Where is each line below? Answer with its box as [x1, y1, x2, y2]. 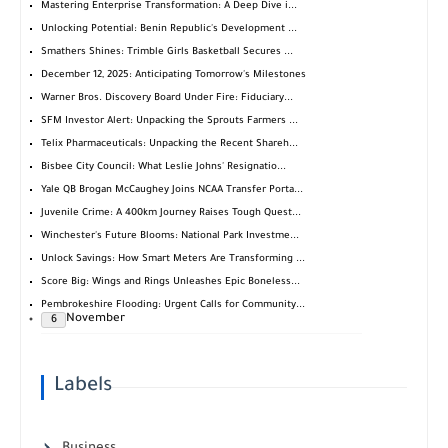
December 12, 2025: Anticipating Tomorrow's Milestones [41, 70, 306, 82]
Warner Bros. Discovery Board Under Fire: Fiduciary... [41, 93, 293, 105]
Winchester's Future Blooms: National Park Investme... [41, 231, 299, 243]
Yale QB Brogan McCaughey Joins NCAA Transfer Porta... [41, 185, 303, 197]
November [66, 313, 125, 327]
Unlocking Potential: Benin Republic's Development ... [41, 24, 297, 36]
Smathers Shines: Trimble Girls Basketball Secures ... [41, 47, 293, 59]
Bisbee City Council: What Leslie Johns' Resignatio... [41, 162, 286, 174]
